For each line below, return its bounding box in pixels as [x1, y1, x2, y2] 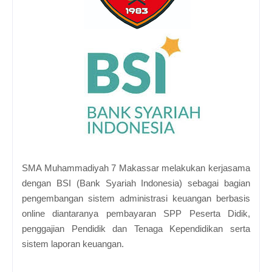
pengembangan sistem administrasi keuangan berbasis [22, 192, 250, 203]
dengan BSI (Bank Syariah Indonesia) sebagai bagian [22, 177, 250, 188]
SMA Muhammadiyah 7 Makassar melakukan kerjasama [22, 162, 250, 173]
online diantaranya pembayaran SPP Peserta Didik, [22, 208, 250, 219]
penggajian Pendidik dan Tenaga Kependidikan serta [22, 223, 250, 234]
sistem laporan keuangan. [22, 238, 124, 249]
